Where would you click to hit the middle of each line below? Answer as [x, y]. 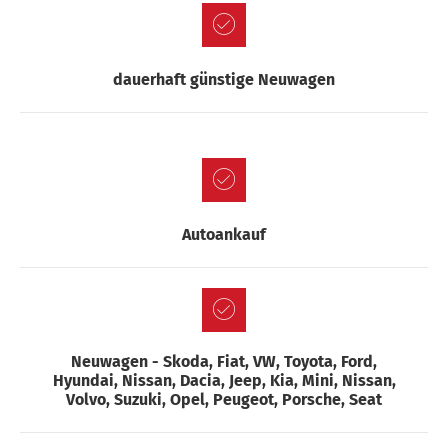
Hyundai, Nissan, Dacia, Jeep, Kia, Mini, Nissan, [224, 380]
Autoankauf [224, 234]
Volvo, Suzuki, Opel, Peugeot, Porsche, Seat [224, 399]
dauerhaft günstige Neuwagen [224, 79]
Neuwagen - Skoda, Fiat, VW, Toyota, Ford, [224, 361]
